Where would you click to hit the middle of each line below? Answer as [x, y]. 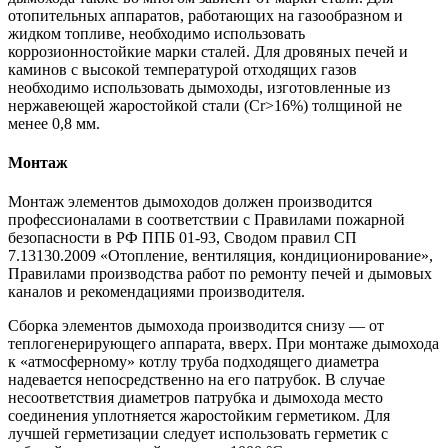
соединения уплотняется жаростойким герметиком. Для [199, 416]
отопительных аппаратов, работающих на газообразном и [205, 15]
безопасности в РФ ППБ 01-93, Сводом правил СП [182, 238]
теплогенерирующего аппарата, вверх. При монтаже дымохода [223, 344]
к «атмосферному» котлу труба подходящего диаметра [193, 362]
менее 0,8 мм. [54, 123]
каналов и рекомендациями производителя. [156, 292]
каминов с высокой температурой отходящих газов [182, 69]
